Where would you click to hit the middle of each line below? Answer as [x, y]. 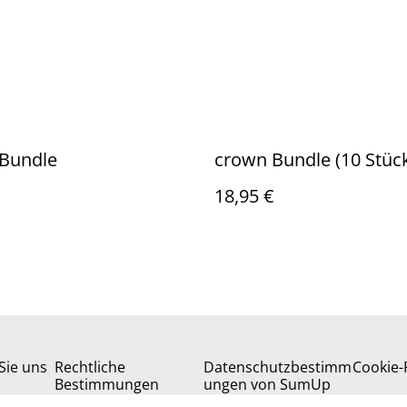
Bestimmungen [107, 384]
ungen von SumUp [267, 384]
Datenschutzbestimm [278, 367]
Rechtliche [90, 367]
